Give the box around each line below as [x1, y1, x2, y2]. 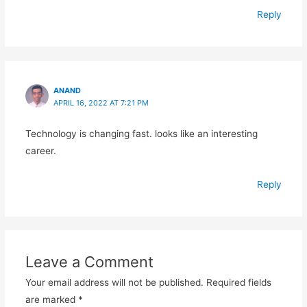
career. [25, 145, 56, 156]
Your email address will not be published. [25, 276, 204, 288]
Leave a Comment [25, 252, 153, 271]
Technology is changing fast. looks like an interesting [25, 127, 258, 139]
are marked [25, 293, 78, 305]
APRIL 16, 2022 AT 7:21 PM [53, 97, 149, 108]
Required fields [206, 276, 271, 288]
